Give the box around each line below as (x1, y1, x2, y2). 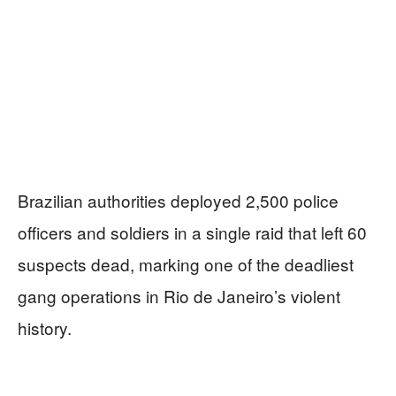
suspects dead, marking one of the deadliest (18, 251, 354, 276)
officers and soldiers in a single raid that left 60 (18, 219, 367, 244)
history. (18, 315, 72, 339)
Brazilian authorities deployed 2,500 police (18, 187, 339, 212)
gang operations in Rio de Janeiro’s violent (18, 283, 340, 308)
